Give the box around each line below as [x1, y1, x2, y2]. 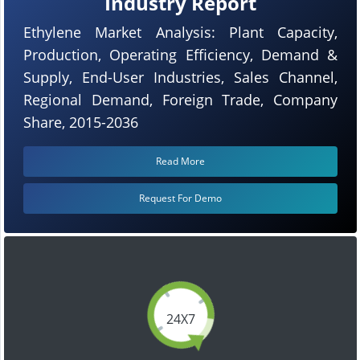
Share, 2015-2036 [23, 112, 138, 132]
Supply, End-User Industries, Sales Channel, [23, 67, 337, 87]
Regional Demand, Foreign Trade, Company [23, 89, 337, 109]
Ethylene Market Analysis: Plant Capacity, [23, 22, 337, 42]
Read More [156, 153, 205, 168]
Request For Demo [139, 190, 222, 205]
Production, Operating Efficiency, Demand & [23, 44, 337, 64]
